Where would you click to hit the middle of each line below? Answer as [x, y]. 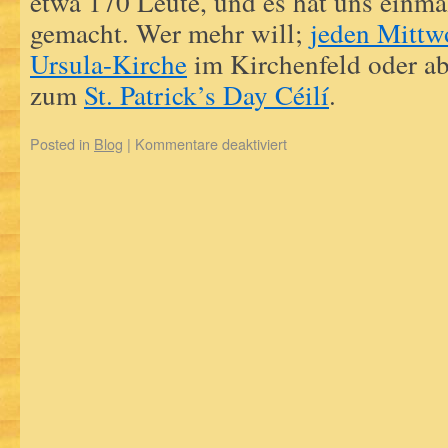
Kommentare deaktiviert [211, 143]
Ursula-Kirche [108, 63]
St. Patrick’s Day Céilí [206, 94]
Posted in [62, 143]
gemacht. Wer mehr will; [170, 32]
